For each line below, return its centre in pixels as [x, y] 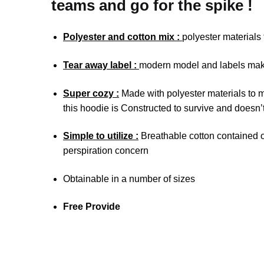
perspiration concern [106, 151]
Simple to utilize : [101, 136]
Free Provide [92, 207]
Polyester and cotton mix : [123, 37]
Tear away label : [101, 65]
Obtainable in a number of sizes [129, 179]
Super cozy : [91, 93]
